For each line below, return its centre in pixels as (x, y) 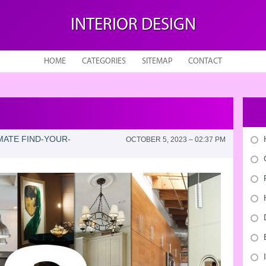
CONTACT (205, 61)
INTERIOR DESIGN (133, 25)
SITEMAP (157, 61)
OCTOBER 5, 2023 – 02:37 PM (175, 140)
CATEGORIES (104, 61)
